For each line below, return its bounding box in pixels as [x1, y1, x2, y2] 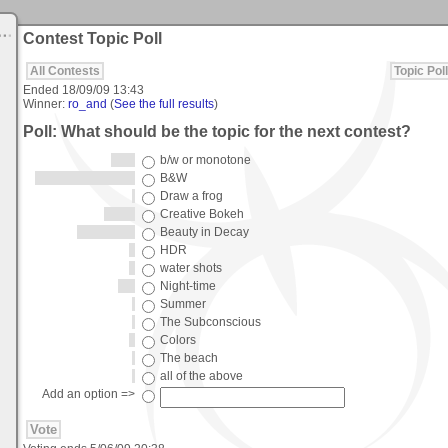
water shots [160, 261, 222, 276]
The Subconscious [160, 315, 261, 330]
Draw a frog [160, 189, 223, 204]
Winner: [23, 96, 68, 111]
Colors [160, 333, 196, 348]
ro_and [68, 96, 107, 111]
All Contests [30, 63, 100, 78]
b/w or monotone [160, 153, 251, 168]
